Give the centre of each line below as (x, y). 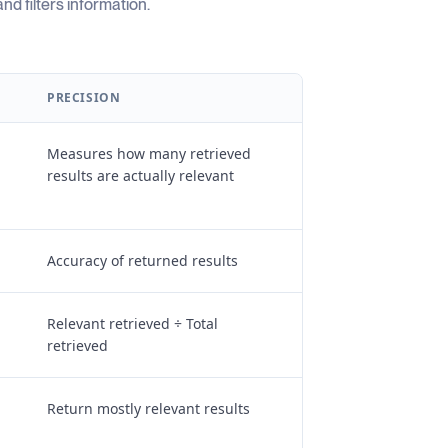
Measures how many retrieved (148, 153)
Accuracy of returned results (142, 260)
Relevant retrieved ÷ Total (132, 323)
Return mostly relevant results (148, 408)
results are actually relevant (140, 175)
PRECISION (83, 97)
